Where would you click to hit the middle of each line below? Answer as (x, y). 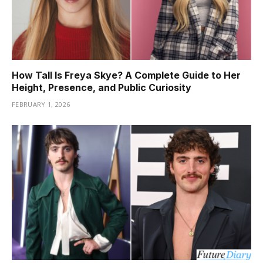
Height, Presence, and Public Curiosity (102, 88)
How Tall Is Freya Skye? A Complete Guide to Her (126, 75)
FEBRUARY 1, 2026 (41, 104)
